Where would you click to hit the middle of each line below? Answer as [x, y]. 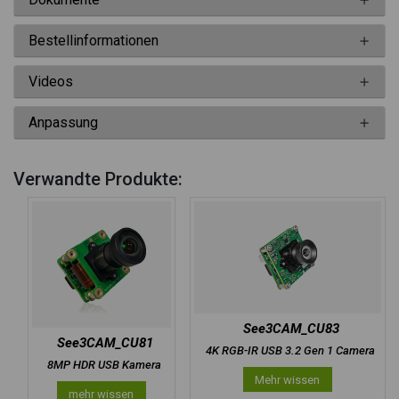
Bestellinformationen [94, 41]
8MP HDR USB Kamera [105, 364]
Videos [51, 82]
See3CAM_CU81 [105, 342]
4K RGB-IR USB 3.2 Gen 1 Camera [291, 350]
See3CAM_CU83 [291, 328]
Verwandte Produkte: [98, 179]
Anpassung [63, 123]
